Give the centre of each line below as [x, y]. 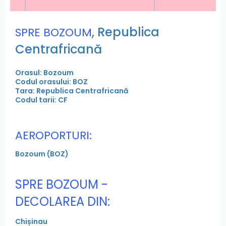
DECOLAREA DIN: [63, 201]
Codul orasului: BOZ [51, 81]
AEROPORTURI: [53, 135]
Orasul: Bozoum [44, 72]
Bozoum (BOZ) [42, 154]
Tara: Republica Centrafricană [72, 91]
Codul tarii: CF [41, 100]
